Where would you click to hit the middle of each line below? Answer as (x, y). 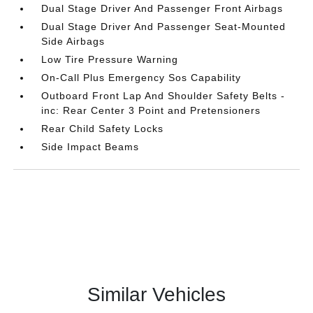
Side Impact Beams (90, 146)
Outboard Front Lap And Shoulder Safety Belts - (163, 95)
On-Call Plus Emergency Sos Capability (141, 77)
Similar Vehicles (156, 294)
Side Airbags (73, 41)
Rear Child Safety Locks (103, 128)
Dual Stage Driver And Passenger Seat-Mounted (164, 26)
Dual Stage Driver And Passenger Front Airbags (162, 8)
